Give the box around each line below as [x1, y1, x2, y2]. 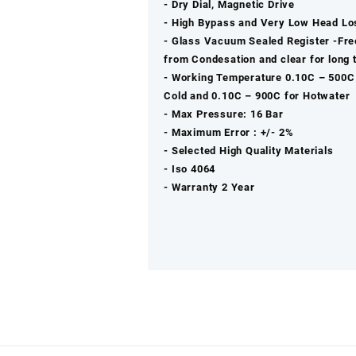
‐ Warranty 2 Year [164, 181, 255, 194]
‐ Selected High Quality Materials [164, 145, 334, 157]
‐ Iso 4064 [164, 163, 216, 176]
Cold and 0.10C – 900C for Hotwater [164, 90, 350, 103]
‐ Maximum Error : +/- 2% [164, 126, 294, 139]
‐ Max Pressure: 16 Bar [164, 108, 284, 121]
